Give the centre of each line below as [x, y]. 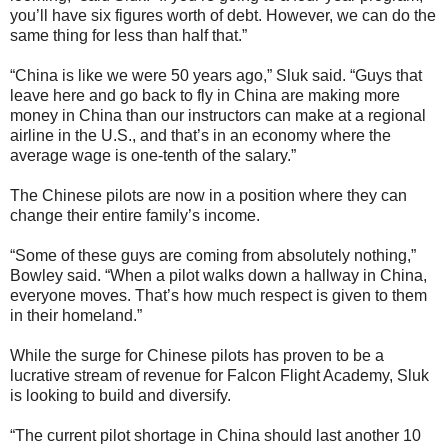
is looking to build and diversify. [120, 395]
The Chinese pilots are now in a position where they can [208, 195]
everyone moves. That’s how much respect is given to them [218, 295]
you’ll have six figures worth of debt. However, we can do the [223, 15]
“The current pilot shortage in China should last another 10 [215, 435]
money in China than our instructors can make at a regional [218, 115]
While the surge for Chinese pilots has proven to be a [197, 355]
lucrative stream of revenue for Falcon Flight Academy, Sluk [219, 375]
